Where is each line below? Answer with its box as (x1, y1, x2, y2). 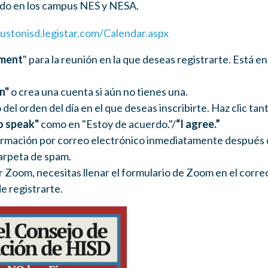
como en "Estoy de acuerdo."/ (38, 117, 176, 130)
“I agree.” (175, 117, 220, 130)
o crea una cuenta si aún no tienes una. (8, 85, 188, 98)
